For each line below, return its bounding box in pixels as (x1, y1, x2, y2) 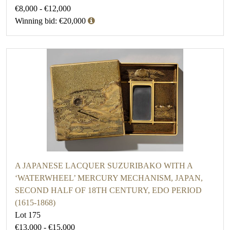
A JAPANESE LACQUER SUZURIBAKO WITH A (15, 161, 193, 170)
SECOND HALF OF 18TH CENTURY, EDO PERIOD (15, 186, 202, 195)
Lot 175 (15, 210, 41, 220)
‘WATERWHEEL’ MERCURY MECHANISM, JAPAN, (15, 174, 203, 183)
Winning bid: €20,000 (15, 16, 86, 26)
